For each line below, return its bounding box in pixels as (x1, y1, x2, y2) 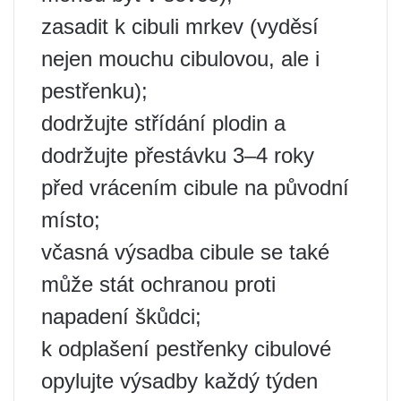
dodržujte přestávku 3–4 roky (41, 143, 314, 168)
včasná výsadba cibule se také (41, 240, 329, 265)
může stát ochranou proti (41, 272, 276, 297)
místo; (41, 208, 100, 233)
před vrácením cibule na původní (41, 175, 349, 200)
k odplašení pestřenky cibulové (41, 337, 331, 362)
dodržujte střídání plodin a (41, 111, 286, 136)
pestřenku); (41, 79, 148, 104)
